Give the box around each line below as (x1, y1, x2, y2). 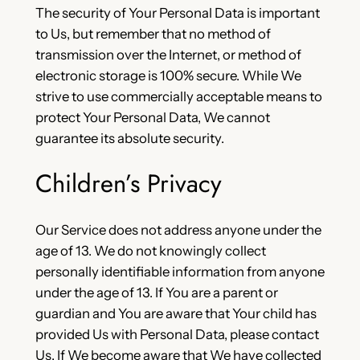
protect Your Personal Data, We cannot (35, 108, 270, 125)
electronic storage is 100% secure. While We (35, 67, 301, 84)
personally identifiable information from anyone (35, 264, 325, 280)
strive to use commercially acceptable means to (35, 88, 322, 104)
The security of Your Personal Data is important (35, 4, 320, 21)
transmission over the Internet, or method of (35, 46, 301, 63)
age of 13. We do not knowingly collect (35, 243, 266, 260)
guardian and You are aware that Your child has (35, 305, 317, 322)
